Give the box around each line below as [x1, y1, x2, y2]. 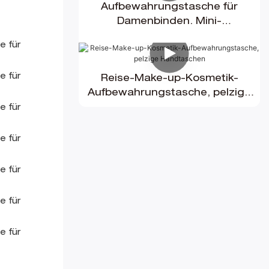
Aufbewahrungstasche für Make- [83, 32, 256, 42]
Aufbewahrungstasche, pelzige [88, 89, 252, 99]
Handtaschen [134, 103, 205, 113]
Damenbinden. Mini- [117, 17, 222, 28]
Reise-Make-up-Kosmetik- [100, 74, 238, 85]
